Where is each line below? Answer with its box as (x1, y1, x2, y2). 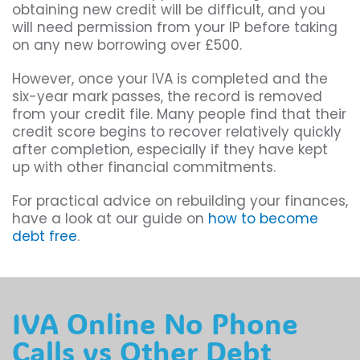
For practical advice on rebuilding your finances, (12, 191, 348, 211)
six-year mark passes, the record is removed (12, 87, 322, 107)
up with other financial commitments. (12, 157, 276, 178)
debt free (12, 227, 77, 247)
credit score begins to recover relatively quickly (12, 122, 342, 142)
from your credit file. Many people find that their (12, 104, 346, 125)
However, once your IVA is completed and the (12, 69, 328, 89)
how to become (208, 209, 318, 229)
